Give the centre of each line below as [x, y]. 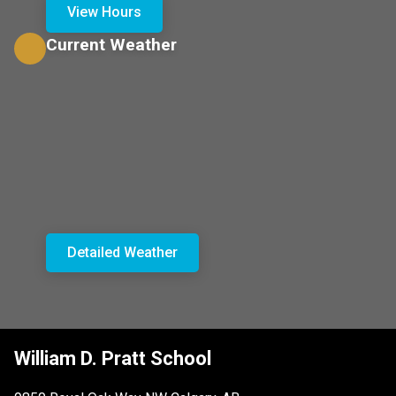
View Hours [104, 12]
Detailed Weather [122, 252]
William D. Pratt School [113, 359]
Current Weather [111, 44]
